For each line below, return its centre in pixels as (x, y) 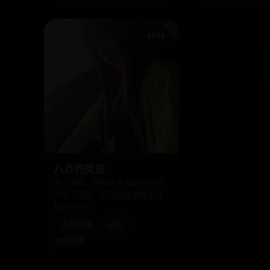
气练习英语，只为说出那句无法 (108, 195)
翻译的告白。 (77, 208)
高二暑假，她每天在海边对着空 (108, 182)
